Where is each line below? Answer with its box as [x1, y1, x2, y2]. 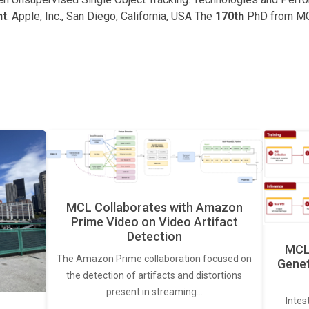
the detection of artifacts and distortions [66, 270, 243, 281]
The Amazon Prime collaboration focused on [57, 253, 252, 265]
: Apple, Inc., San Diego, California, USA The [7, 9, 215, 23]
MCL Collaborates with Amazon [66, 200, 243, 215]
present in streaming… [106, 286, 203, 298]
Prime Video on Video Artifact [70, 215, 238, 230]
